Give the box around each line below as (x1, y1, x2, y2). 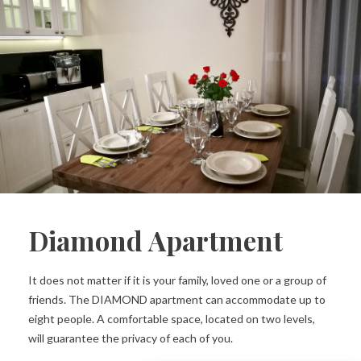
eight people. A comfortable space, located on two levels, (28, 311, 315, 326)
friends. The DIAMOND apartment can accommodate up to (28, 292, 326, 306)
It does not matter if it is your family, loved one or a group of (28, 272, 326, 287)
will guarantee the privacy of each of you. (28, 330, 233, 345)
